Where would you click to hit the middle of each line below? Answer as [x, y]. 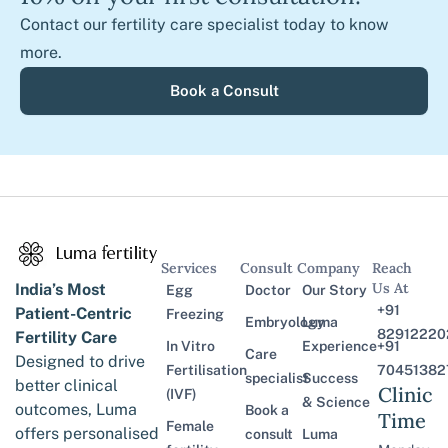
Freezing [195, 314]
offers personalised [87, 433]
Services [189, 268]
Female [190, 426]
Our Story [335, 290]
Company [329, 268]
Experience [340, 346]
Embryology [285, 322]
